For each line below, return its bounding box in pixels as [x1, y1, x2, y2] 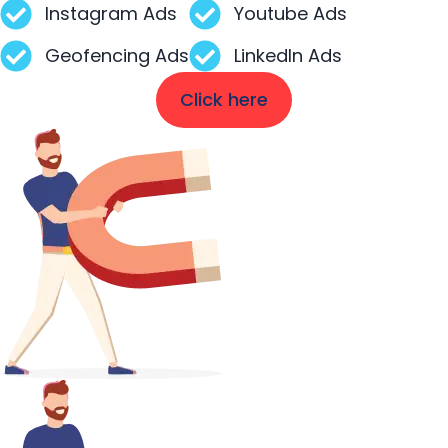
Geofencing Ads [45, 43, 189, 69]
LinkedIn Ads [234, 43, 342, 69]
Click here [180, 86, 268, 112]
